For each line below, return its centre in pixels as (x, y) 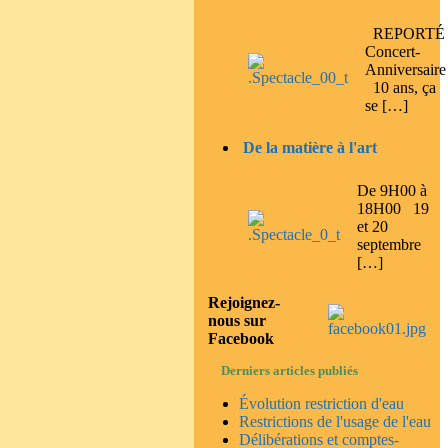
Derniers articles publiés (290, 370)
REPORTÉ (405, 34)
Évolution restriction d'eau (322, 403)
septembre (389, 244)
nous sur (237, 320)
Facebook (241, 338)
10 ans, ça (401, 88)
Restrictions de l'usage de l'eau (335, 421)
